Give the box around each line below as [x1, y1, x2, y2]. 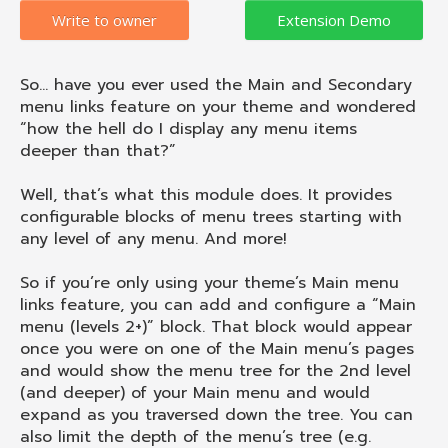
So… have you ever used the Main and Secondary [20, 72, 412, 97]
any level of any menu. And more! [20, 226, 287, 251]
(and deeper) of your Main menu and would [20, 380, 370, 405]
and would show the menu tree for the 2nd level [20, 358, 411, 383]
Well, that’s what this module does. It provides [20, 182, 392, 207]
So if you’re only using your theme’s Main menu [20, 270, 399, 295]
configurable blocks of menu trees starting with [20, 204, 402, 229]
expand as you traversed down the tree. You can [20, 402, 413, 427]
